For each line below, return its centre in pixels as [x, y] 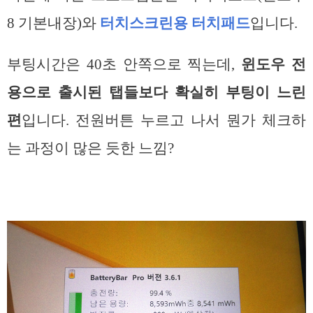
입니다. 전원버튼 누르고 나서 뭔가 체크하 [164, 120]
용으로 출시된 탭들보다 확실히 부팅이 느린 [156, 92]
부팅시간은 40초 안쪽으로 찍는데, [124, 64]
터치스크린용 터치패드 [175, 23]
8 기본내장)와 [53, 23]
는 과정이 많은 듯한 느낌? [90, 148]
